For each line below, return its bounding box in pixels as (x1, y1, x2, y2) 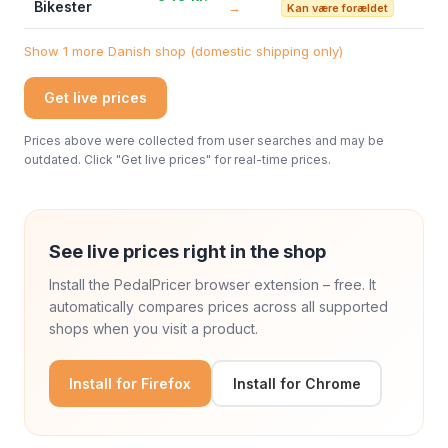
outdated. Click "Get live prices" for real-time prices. (24, 152, 331, 167)
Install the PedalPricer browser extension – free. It (49, 276, 376, 293)
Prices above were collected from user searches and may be (24, 133, 384, 148)
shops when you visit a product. (49, 320, 258, 337)
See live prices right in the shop (49, 241, 326, 262)
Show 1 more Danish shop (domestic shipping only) (24, 43, 343, 59)
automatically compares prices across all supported (49, 298, 388, 315)
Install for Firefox (69, 374, 191, 392)
